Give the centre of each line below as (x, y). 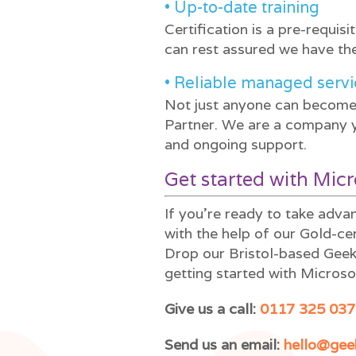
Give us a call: (212, 309)
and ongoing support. (236, 144)
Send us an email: (224, 344)
